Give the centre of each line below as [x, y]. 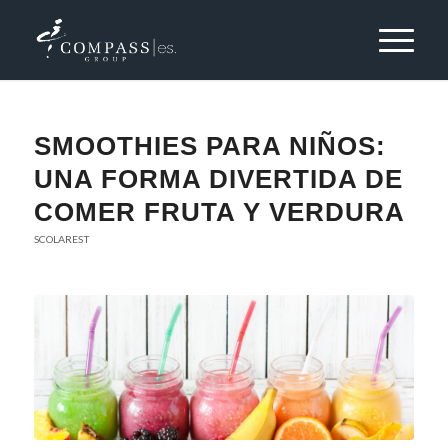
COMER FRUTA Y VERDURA [219, 212]
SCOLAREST [61, 239]
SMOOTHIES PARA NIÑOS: [209, 146]
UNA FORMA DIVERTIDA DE [218, 179]
